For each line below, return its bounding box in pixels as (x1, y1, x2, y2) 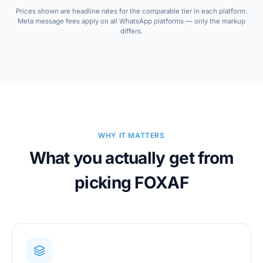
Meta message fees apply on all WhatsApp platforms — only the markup (18, 17, 245, 25)
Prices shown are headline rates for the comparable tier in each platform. (16, 7, 247, 15)
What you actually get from (29, 148, 234, 168)
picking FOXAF (75, 173, 188, 193)
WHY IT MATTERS (98, 131, 165, 140)
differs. (120, 27, 143, 35)
